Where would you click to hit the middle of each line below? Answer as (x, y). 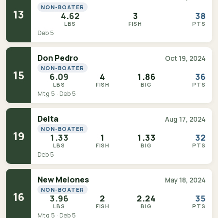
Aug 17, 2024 (185, 119)
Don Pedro (58, 58)
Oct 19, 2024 (185, 58)
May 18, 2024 (185, 180)
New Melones (63, 180)
